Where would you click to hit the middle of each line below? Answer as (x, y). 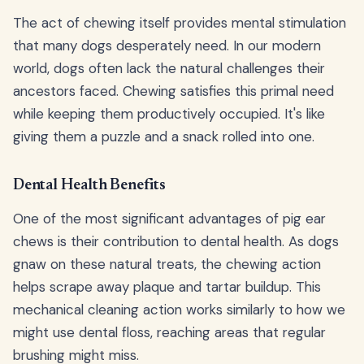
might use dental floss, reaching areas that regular (169, 333)
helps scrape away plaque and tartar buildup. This (167, 287)
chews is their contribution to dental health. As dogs (176, 242)
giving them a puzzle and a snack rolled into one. (164, 137)
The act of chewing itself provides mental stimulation (180, 23)
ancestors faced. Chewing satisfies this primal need (173, 91)
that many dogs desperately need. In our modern (167, 46)
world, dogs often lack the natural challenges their (169, 69)
